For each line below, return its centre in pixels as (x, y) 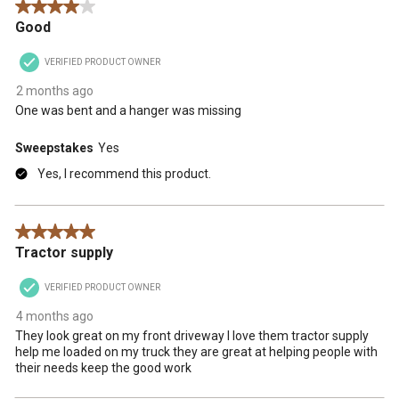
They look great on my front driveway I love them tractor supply (192, 335)
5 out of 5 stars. (59, 232)
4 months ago (55, 316)
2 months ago (55, 90)
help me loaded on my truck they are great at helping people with (196, 351)
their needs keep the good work (103, 367)
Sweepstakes (54, 147)
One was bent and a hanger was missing (128, 110)
